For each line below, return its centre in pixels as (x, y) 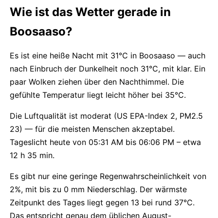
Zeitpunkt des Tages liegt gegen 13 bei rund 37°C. (102, 202)
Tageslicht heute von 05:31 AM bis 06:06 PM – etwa (105, 142)
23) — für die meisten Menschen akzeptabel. (92, 129)
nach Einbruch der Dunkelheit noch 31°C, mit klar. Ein (108, 69)
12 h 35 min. (32, 155)
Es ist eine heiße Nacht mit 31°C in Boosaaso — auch (108, 55)
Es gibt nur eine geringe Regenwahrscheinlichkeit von (108, 176)
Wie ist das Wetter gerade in (90, 12)
